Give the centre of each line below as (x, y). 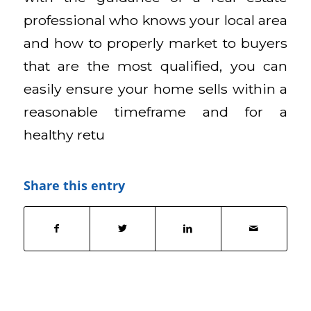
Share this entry (74, 185)
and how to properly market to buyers (155, 43)
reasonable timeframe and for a (155, 112)
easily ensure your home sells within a (155, 89)
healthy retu (64, 135)
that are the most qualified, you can (155, 66)
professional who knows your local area (155, 20)
